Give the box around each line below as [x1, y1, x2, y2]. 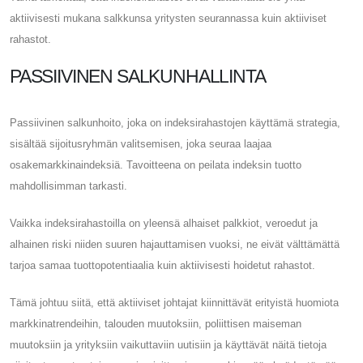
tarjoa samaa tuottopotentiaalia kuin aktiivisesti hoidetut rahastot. [10, 258, 315, 271]
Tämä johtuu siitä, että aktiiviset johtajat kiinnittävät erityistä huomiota [10, 296, 339, 309]
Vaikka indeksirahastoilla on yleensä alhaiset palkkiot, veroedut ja [10, 216, 318, 229]
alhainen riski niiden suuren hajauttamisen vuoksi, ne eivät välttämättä [10, 237, 340, 250]
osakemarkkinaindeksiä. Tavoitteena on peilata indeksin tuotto [10, 158, 301, 171]
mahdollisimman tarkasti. [10, 179, 127, 192]
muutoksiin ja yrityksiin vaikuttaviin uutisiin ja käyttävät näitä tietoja [10, 338, 327, 351]
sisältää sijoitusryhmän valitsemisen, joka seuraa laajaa [10, 137, 271, 150]
